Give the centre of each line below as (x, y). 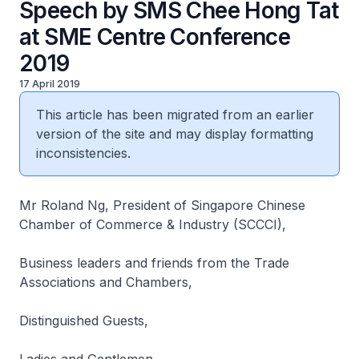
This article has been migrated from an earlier (175, 115)
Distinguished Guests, (88, 321)
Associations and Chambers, (106, 282)
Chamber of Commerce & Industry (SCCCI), (155, 224)
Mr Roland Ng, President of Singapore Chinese (162, 205)
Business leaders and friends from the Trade (154, 263)
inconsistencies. (83, 153)
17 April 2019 (50, 84)
